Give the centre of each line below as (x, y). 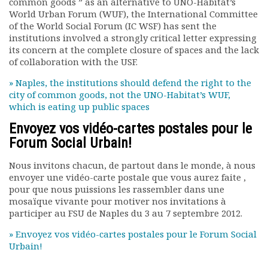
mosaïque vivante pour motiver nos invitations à (118, 201)
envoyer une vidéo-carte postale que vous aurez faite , (127, 177)
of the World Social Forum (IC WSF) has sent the (113, 26)
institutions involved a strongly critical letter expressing (133, 38)
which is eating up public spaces (79, 106)
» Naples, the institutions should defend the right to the (130, 83)
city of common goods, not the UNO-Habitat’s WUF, (120, 95)
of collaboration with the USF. (73, 62)
